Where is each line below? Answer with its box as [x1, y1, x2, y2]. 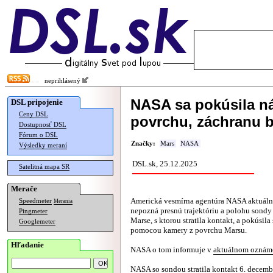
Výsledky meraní [19, 142, 67, 149]
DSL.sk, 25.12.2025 [132, 159, 197, 168]
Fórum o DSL [19, 132, 58, 138]
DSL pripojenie [11, 97, 63, 107]
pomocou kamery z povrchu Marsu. [130, 225, 247, 235]
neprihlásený [39, 77, 82, 84]
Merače [11, 184, 37, 193]
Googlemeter [19, 218, 55, 225]
